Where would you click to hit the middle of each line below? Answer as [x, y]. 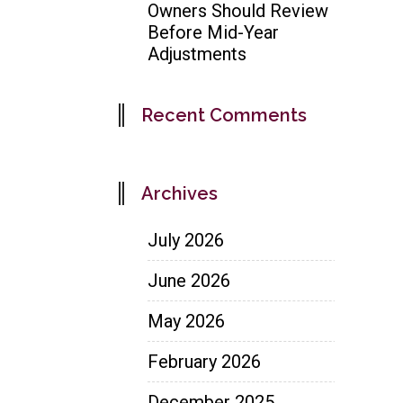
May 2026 [186, 321]
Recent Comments [224, 115]
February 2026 [204, 361]
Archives [179, 193]
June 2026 [189, 280]
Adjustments [197, 54]
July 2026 [186, 240]
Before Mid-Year [213, 32]
